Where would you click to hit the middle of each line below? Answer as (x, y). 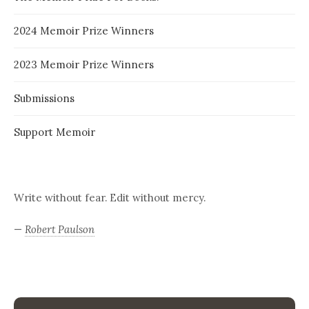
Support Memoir (54, 132)
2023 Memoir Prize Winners (84, 64)
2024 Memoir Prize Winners (84, 30)
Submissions (44, 98)
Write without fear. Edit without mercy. (110, 197)
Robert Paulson (60, 229)
